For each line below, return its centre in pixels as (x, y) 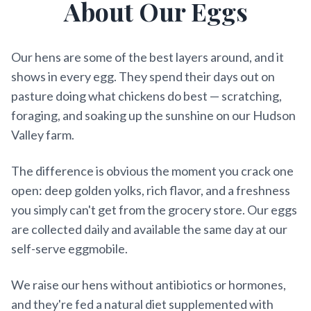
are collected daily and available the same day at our (149, 229)
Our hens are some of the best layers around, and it (148, 57)
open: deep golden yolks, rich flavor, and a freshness (151, 190)
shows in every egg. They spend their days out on (143, 76)
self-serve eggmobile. (69, 249)
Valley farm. (43, 135)
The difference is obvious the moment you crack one (152, 171)
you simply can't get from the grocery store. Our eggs (154, 210)
